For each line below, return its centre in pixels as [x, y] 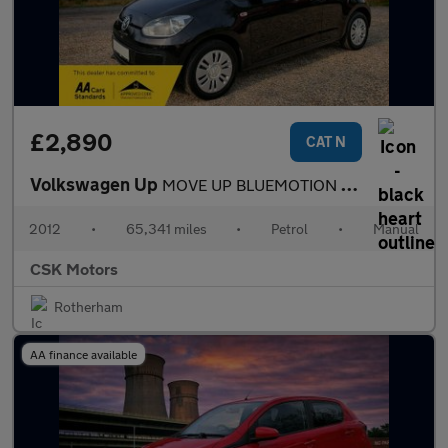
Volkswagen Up [96, 184]
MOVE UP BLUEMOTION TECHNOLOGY [251, 184]
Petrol [290, 228]
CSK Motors [74, 268]
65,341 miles [166, 228]
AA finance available [83, 354]
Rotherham [88, 306]
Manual [395, 228]
